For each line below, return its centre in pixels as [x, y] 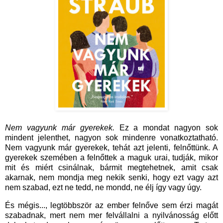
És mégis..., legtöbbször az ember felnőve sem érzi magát [111, 206]
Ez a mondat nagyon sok [166, 128]
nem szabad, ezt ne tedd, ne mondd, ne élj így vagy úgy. [104, 188]
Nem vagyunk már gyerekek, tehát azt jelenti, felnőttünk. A [111, 148]
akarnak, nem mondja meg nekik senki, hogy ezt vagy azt [111, 178]
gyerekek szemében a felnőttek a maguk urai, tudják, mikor [111, 158]
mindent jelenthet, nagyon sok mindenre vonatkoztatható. [111, 138]
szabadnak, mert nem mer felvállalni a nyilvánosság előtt [111, 216]
